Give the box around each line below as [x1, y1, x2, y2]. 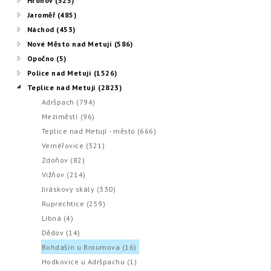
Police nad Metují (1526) [27, 68, 117, 77]
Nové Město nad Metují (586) [27, 39, 133, 48]
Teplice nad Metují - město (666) [42, 126, 157, 135]
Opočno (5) [27, 54, 67, 63]
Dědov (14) [42, 228, 80, 237]
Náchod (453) [27, 25, 76, 34]
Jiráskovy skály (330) [42, 184, 116, 194]
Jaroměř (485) [27, 10, 77, 19]
